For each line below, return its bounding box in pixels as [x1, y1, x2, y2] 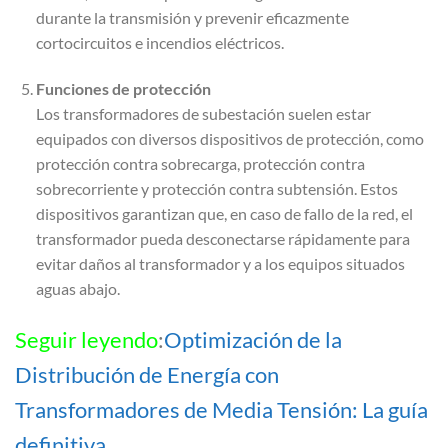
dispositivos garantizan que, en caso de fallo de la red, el [35, 204, 413, 224]
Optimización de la [164, 325, 342, 353]
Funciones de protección [35, 79, 211, 99]
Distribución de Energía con [15, 360, 279, 388]
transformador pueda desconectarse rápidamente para [35, 229, 410, 249]
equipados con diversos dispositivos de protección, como [35, 129, 424, 149]
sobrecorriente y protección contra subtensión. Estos [35, 179, 398, 199]
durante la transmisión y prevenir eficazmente [35, 8, 349, 28]
